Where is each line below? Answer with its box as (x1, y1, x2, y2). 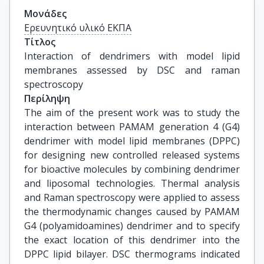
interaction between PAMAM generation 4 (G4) (24, 120, 240, 133)
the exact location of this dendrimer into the (24, 233, 240, 246)
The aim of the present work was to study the (24, 106, 240, 119)
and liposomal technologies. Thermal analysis (24, 177, 240, 190)
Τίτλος (24, 35, 55, 48)
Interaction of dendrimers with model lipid (24, 49, 240, 62)
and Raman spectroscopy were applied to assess (24, 191, 240, 204)
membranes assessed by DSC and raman (24, 64, 240, 77)
